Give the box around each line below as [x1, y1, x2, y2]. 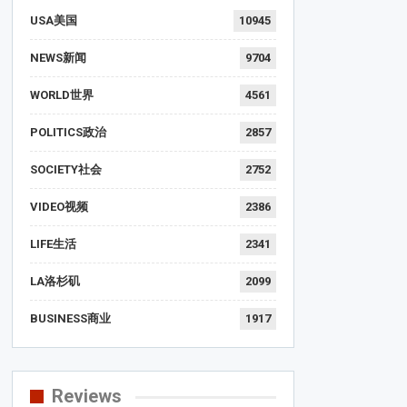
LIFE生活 [29, 236, 76, 251]
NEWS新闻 [29, 50, 86, 65]
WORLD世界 [29, 87, 94, 102]
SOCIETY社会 [29, 162, 102, 176]
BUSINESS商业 [29, 311, 111, 325]
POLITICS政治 [29, 124, 106, 139]
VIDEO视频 [29, 199, 88, 213]
